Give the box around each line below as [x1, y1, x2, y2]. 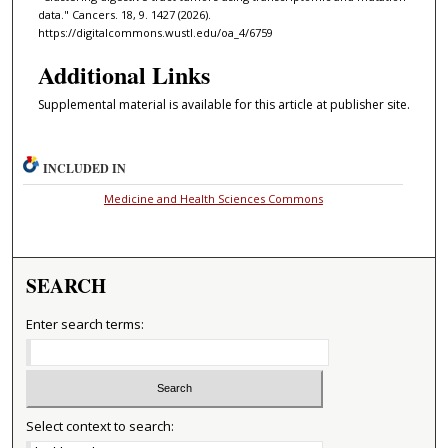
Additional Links [37, 57, 210, 93]
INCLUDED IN [43, 159, 127, 177]
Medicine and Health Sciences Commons [103, 190, 323, 206]
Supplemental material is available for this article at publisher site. [37, 96, 410, 114]
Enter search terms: [26, 314, 145, 333]
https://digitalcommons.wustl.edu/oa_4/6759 [37, 25, 273, 41]
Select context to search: [26, 417, 175, 436]
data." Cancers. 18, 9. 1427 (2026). [37, 7, 211, 23]
